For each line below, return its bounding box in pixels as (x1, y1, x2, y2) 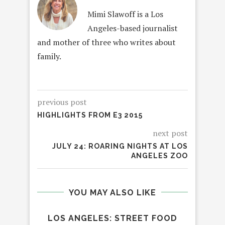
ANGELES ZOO (131, 151, 188, 160)
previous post (37, 96, 87, 107)
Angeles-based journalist (87, 22, 178, 34)
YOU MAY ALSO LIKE (69, 187, 156, 197)
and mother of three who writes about (37, 36, 176, 48)
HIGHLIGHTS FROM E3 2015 (37, 110, 143, 119)
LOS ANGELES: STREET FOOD (48, 213, 177, 223)
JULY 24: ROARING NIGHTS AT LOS (52, 142, 188, 150)
